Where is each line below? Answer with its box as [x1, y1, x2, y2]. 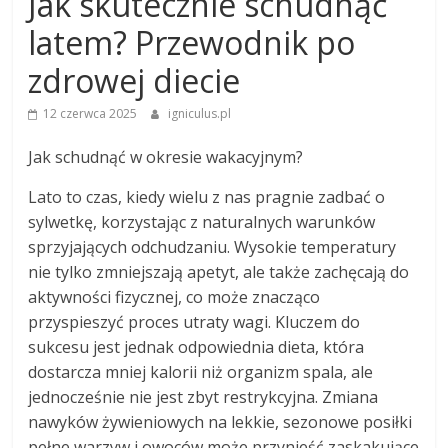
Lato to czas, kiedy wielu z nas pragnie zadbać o [28, 186, 386, 209]
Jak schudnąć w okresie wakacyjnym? [28, 146, 304, 169]
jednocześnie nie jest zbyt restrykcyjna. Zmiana [28, 386, 379, 409]
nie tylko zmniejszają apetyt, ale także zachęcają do [28, 261, 410, 284]
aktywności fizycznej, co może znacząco [28, 286, 321, 309]
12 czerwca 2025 [43, 105, 138, 123]
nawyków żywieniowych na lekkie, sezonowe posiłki [28, 411, 413, 434]
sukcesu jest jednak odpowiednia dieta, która [28, 336, 365, 359]
